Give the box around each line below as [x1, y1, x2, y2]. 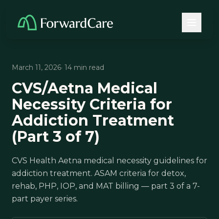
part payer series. [12, 194, 78, 203]
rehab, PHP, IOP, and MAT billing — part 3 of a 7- [12, 181, 200, 191]
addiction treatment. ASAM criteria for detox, [12, 169, 186, 178]
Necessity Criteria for [12, 95, 172, 113]
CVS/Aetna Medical [12, 79, 157, 97]
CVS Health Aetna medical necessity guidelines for [12, 156, 207, 165]
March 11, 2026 [12, 63, 61, 72]
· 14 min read [61, 63, 104, 72]
